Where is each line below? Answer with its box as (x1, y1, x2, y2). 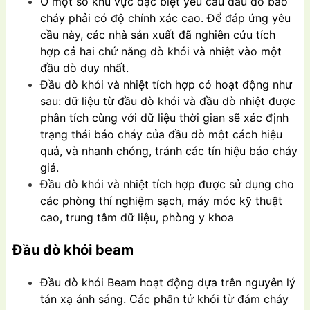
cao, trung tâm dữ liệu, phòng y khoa (40, 210, 234, 225)
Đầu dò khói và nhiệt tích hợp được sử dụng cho (40, 177, 294, 192)
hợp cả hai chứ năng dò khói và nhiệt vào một (40, 44, 282, 59)
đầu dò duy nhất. (40, 61, 129, 75)
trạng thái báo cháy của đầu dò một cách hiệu (40, 127, 282, 142)
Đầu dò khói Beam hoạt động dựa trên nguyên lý (40, 275, 295, 290)
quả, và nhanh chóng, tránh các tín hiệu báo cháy (40, 144, 298, 158)
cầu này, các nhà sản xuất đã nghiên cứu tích (40, 28, 275, 42)
